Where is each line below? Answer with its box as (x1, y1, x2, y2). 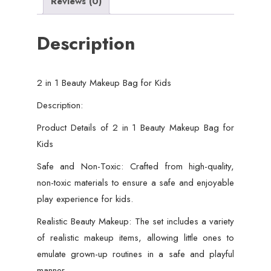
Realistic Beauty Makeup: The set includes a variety (36, 214, 235, 228)
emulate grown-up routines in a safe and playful (36, 247, 235, 261)
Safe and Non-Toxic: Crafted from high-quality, (36, 159, 235, 173)
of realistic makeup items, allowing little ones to (36, 230, 235, 244)
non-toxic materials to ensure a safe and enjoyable (36, 175, 235, 189)
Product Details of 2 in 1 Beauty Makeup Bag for (36, 120, 235, 134)
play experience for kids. (36, 192, 133, 206)
